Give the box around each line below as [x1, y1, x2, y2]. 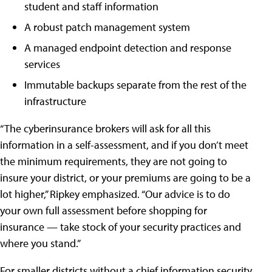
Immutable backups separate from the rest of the [24, 78, 246, 92]
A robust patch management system [24, 20, 190, 35]
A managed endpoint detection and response [24, 41, 231, 55]
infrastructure [24, 94, 86, 109]
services [24, 57, 60, 72]
